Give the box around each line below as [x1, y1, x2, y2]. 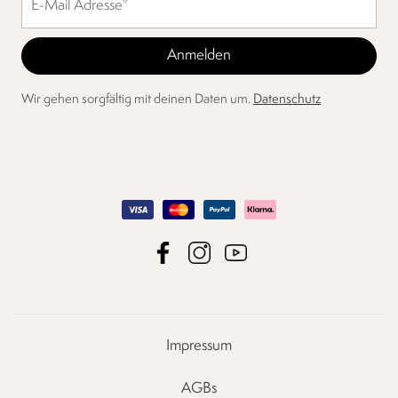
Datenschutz [253, 93, 321, 107]
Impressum [166, 338, 232, 354]
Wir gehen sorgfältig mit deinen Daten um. [21, 93, 253, 107]
